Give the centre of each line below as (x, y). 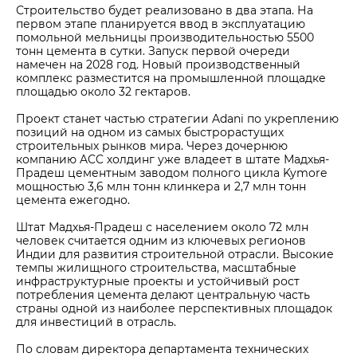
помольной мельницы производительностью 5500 (165, 37)
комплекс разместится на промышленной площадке (171, 78)
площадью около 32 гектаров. (103, 91)
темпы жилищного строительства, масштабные (156, 267)
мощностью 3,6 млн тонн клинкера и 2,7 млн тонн (161, 186)
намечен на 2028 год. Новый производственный (158, 64)
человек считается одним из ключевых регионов (161, 240)
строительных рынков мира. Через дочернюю (152, 145)
